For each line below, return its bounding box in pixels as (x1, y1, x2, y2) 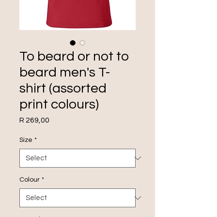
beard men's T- (19, 65, 110, 79)
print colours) (19, 97, 99, 111)
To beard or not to (19, 49, 129, 63)
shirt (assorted (19, 81, 107, 95)
